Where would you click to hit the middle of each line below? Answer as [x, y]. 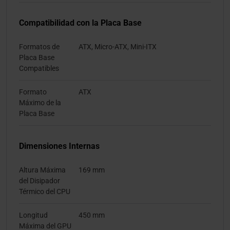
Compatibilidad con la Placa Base [80, 23]
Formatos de [39, 47]
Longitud [33, 215]
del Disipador [40, 181]
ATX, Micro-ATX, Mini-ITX [118, 47]
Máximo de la [40, 103]
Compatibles [39, 69]
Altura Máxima [42, 170]
